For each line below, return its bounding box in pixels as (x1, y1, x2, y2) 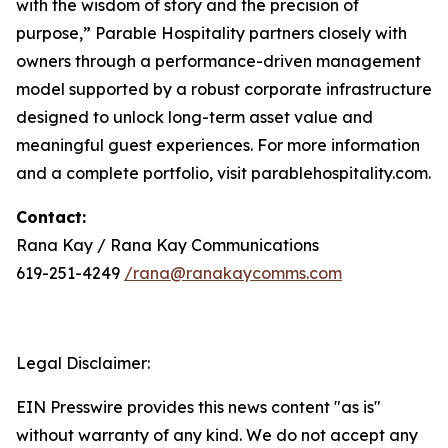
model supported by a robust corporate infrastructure (16, 79, 432, 99)
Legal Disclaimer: (16, 353, 150, 373)
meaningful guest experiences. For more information (16, 135, 420, 155)
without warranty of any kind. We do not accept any (16, 425, 418, 445)
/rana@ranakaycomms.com (124, 263, 342, 283)
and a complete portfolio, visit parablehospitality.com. (16, 163, 431, 183)
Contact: (16, 207, 86, 227)
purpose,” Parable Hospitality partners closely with (16, 23, 407, 43)
